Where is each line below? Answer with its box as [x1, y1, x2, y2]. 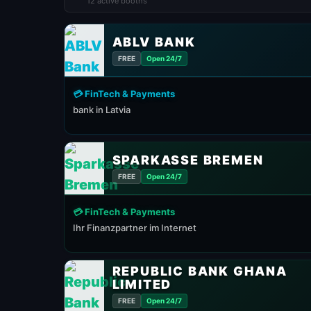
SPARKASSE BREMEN [112, 152, 264, 167]
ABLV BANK [112, 34, 196, 49]
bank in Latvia [73, 104, 131, 115]
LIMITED [112, 277, 172, 292]
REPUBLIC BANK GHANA [112, 264, 287, 278]
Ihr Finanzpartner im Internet [73, 222, 196, 233]
